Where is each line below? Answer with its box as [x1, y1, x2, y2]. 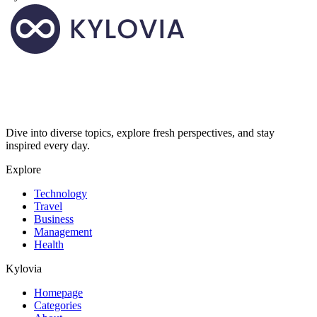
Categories [34, 299, 81, 312]
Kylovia [6, 263, 42, 275]
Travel [34, 200, 62, 213]
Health [34, 238, 64, 251]
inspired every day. [6, 139, 90, 152]
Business [34, 213, 74, 226]
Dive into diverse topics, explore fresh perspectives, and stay [6, 127, 275, 139]
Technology [34, 188, 87, 200]
